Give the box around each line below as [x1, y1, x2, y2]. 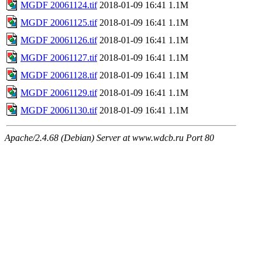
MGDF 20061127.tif [20, 52, 97, 63]
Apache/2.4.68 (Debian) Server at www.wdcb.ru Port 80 [5, 132, 214, 143]
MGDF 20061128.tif [20, 70, 97, 80]
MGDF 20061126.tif [20, 35, 97, 45]
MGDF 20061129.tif [20, 87, 97, 98]
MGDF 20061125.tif [20, 17, 97, 27]
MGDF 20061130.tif [20, 105, 97, 115]
